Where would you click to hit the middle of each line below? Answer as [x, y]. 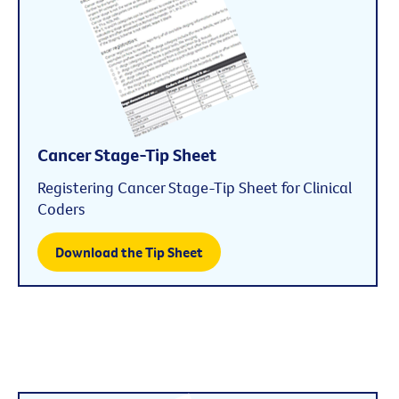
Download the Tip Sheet [129, 252]
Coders [61, 209]
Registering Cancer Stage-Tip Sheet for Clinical [195, 188]
